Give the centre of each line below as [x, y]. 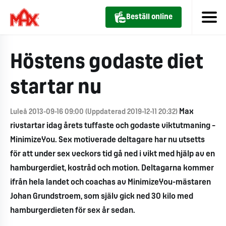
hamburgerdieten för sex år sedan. [73, 211]
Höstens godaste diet [107, 63]
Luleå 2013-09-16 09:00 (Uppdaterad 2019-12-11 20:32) [95, 112]
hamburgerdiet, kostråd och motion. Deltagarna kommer [112, 168]
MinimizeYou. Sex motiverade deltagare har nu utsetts [107, 140]
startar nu [56, 88]
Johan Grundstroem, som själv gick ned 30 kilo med [102, 196]
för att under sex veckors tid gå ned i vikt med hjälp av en [112, 154]
